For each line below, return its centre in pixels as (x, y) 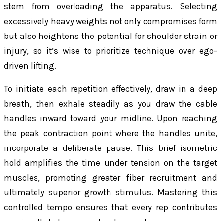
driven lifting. (30, 65)
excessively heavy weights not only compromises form (110, 21)
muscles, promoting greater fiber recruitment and (110, 178)
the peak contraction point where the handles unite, (110, 133)
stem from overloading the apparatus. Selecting (110, 6)
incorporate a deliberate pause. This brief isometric (110, 148)
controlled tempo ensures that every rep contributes (110, 207)
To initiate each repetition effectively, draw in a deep (110, 89)
